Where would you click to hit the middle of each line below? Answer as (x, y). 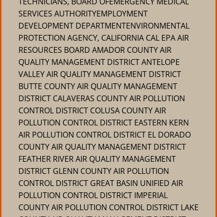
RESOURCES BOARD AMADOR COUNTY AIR (95, 50)
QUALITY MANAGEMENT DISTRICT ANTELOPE (99, 62)
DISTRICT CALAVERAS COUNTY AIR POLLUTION (102, 98)
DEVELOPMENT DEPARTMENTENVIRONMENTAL (104, 26)
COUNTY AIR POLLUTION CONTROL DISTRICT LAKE (108, 207)
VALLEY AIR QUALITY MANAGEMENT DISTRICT (100, 74)
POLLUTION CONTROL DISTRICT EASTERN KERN (104, 123)
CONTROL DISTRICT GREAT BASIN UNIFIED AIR (101, 183)
